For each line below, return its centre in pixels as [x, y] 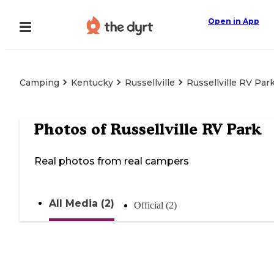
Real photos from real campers [112, 161]
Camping [39, 83]
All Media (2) [82, 204]
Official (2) [155, 206]
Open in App [234, 21]
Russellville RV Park [186, 129]
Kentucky [92, 83]
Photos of [72, 129]
